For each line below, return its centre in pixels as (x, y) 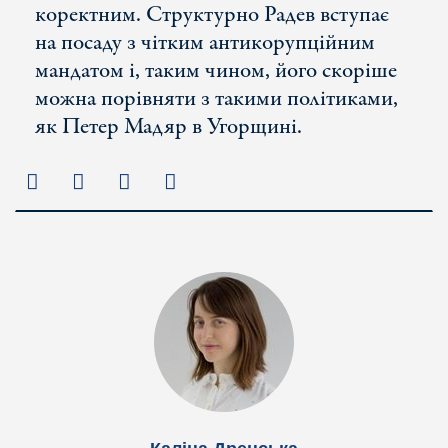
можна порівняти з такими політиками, (216, 99)
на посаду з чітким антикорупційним (205, 43)
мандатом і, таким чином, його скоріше (216, 71)
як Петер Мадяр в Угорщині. (168, 127)
